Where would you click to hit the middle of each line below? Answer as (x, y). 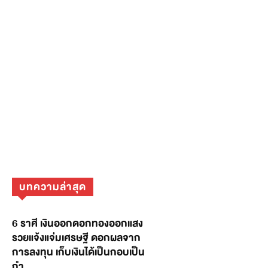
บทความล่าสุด (53, 187)
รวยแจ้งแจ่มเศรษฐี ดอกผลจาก (76, 238)
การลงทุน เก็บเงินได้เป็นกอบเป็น (78, 252)
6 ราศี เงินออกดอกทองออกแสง (77, 224)
